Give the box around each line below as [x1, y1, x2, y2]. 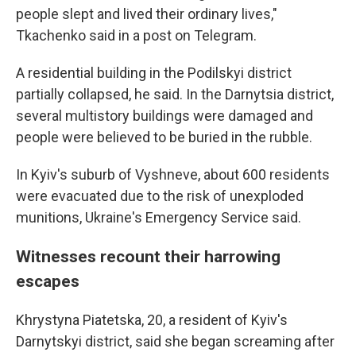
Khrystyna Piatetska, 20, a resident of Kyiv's [16, 311, 288, 328]
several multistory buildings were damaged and [16, 107, 313, 124]
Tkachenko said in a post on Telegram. [16, 27, 257, 44]
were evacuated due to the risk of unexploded [16, 188, 304, 204]
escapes [16, 271, 79, 291]
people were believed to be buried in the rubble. [16, 129, 312, 145]
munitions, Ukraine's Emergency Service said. [16, 209, 301, 226]
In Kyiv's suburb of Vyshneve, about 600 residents [16, 166, 330, 183]
